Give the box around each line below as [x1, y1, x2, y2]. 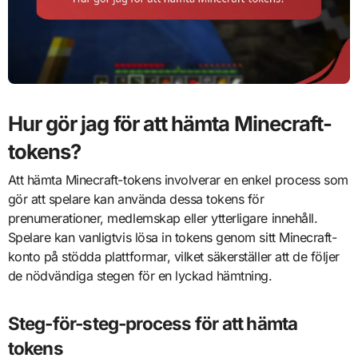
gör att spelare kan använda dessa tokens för [7, 191, 265, 208]
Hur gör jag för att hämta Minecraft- [7, 110, 332, 136]
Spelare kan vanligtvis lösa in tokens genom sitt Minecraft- [7, 229, 337, 246]
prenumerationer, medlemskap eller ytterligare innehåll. [7, 210, 318, 227]
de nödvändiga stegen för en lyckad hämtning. [7, 268, 272, 284]
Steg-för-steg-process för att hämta [7, 312, 298, 335]
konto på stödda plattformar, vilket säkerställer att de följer [7, 249, 340, 265]
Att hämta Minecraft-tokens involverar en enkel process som [7, 172, 348, 189]
